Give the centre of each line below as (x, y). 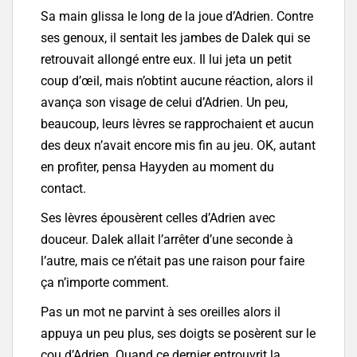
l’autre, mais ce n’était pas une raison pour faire (173, 261)
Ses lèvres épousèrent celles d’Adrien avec (158, 218)
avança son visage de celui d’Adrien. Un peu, (164, 103)
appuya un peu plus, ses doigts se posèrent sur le (178, 334)
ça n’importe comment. (105, 283)
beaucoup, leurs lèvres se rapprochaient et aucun (177, 124)
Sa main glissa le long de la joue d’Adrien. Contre (177, 17)
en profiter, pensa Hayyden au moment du (157, 167)
